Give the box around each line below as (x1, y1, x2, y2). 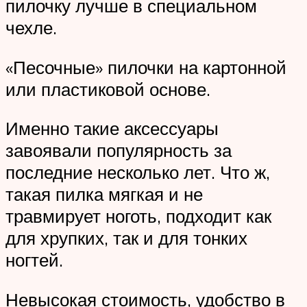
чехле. (5, 16, 57, 39)
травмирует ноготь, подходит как (5, 205, 271, 228)
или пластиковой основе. (5, 77, 210, 100)
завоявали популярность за (5, 139, 232, 162)
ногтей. (5, 249, 63, 271)
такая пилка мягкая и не (5, 183, 203, 206)
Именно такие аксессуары (5, 117, 219, 140)
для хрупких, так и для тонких (5, 227, 247, 249)
